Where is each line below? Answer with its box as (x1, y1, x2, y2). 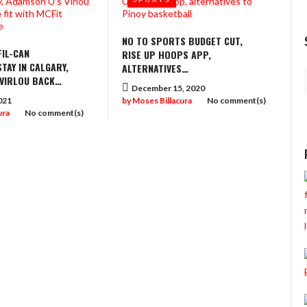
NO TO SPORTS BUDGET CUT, (122, 34, 243, 48)
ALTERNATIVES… (122, 61, 189, 75)
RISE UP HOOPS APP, (122, 47, 212, 62)
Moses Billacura (132, 95, 193, 106)
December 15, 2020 (132, 83, 206, 93)
